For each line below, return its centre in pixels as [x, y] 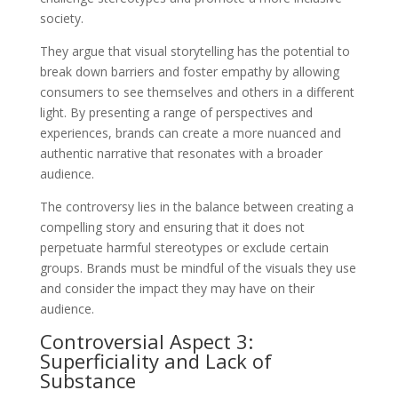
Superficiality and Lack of [155, 360]
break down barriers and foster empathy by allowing [189, 71]
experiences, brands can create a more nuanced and [190, 132]
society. [61, 18]
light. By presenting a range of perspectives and [176, 112]
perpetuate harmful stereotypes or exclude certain [184, 247]
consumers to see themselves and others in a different [197, 92]
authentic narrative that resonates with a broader [181, 153]
